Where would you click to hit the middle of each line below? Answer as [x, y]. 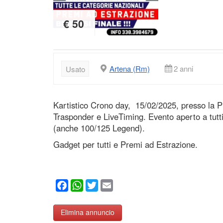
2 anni [183, 68]
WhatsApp [102, 186]
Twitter [110, 186]
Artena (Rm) [129, 68]
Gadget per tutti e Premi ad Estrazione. [125, 145]
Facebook [86, 186]
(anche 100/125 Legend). [99, 128]
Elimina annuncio [88, 212]
